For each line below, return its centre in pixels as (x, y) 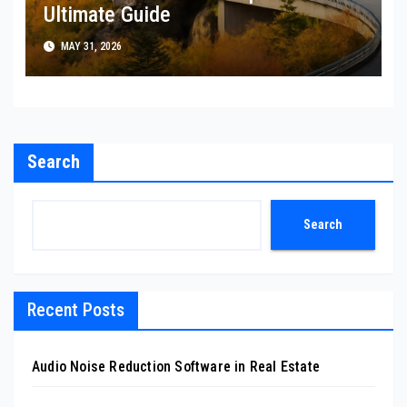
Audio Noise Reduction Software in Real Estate (176, 366)
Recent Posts (76, 309)
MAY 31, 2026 (89, 47)
